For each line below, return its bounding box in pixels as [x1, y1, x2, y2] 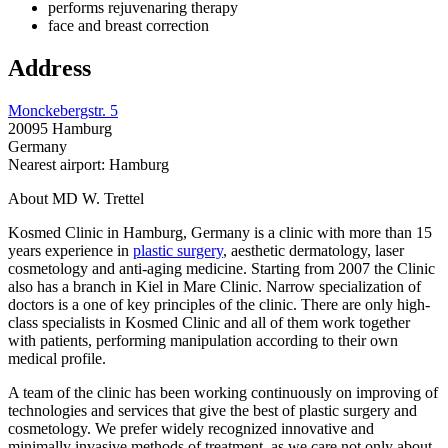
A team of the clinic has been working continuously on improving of [8, 383, 438, 401]
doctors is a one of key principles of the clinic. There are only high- [8, 295, 430, 313]
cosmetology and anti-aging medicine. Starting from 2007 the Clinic [8, 259, 435, 277]
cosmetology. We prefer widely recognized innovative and [8, 419, 374, 437]
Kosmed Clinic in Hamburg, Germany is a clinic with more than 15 [8, 223, 432, 241]
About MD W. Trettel [8, 189, 144, 207]
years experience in [8, 241, 133, 259]
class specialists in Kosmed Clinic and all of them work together [8, 313, 410, 331]
